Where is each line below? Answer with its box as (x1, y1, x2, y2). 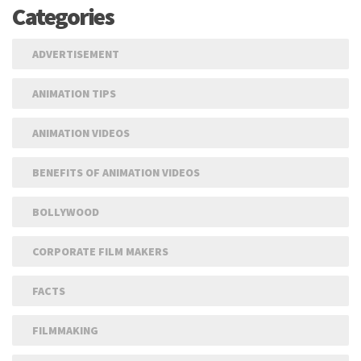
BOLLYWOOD (32, 205, 99, 220)
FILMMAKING (32, 323, 98, 338)
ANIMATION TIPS (32, 86, 116, 102)
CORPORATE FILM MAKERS (32, 244, 168, 259)
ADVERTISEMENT (32, 47, 119, 62)
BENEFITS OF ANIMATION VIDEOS (32, 165, 200, 180)
